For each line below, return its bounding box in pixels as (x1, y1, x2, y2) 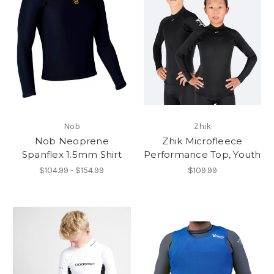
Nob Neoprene (34, 135, 109, 147)
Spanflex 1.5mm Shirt (21, 149, 122, 161)
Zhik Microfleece (162, 135, 243, 147)
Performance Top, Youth (144, 149, 261, 161)
